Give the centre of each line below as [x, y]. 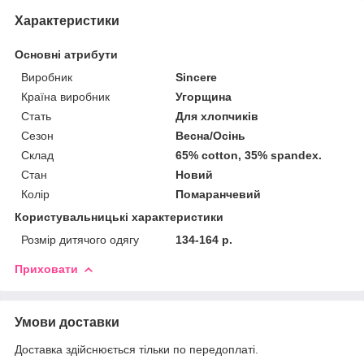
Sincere [197, 77]
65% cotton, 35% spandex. [249, 155]
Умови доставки [67, 322]
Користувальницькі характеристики [119, 217]
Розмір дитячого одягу [80, 239]
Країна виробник [65, 96]
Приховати [46, 269]
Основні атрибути [66, 54]
